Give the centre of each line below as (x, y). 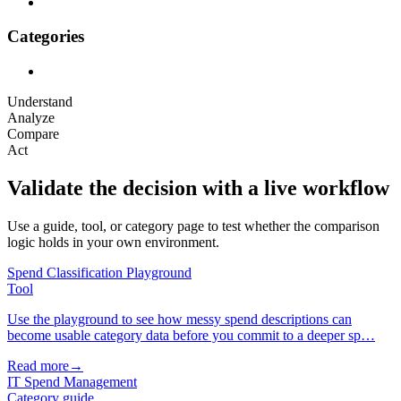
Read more (38, 365)
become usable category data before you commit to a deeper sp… (191, 335)
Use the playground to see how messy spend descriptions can (179, 319)
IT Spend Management (72, 381)
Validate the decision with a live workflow (198, 188)
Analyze (31, 118)
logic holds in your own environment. (113, 242)
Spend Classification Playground (99, 272)
